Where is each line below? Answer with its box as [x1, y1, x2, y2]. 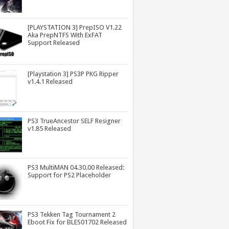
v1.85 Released [28, 124, 72, 132]
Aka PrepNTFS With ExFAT [28, 31, 103, 39]
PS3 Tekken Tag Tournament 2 [28, 210, 116, 218]
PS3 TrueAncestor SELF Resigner [28, 117, 121, 125]
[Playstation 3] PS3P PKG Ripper [28, 70, 119, 78]
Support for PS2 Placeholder [28, 171, 111, 179]
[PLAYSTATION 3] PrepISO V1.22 [28, 23, 122, 31]
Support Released [28, 38, 80, 47]
